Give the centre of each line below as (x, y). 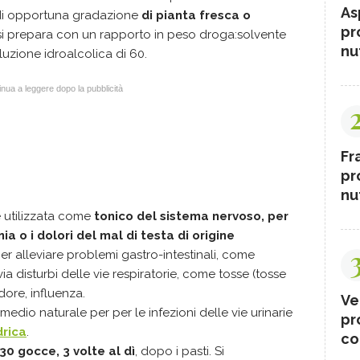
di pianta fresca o (196, 15)
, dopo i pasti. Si (180, 351)
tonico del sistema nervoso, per (191, 216)
